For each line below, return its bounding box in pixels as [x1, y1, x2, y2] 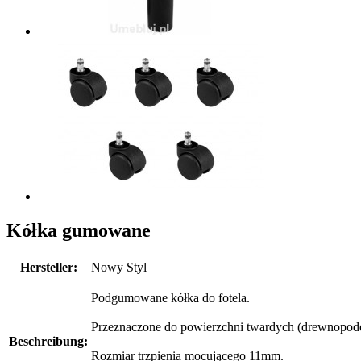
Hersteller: [19, 259, 77, 274]
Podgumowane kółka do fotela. [91, 290, 250, 305]
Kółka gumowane [6, 220, 151, 242]
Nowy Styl [91, 259, 147, 274]
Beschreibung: [9, 334, 88, 348]
